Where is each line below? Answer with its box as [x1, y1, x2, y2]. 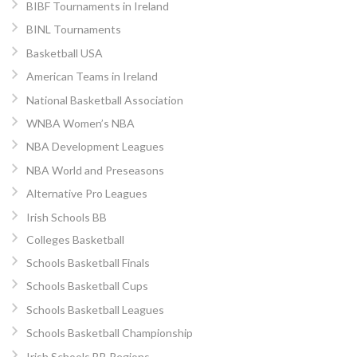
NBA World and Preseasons [25, 163, 164, 177]
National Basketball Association [25, 92, 183, 107]
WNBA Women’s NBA [25, 116, 135, 131]
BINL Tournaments [25, 22, 121, 37]
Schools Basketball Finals [25, 255, 150, 269]
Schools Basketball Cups [25, 279, 148, 293]
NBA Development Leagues [25, 139, 164, 154]
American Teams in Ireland [25, 69, 158, 84]
